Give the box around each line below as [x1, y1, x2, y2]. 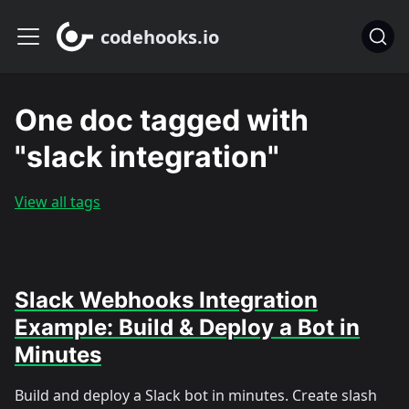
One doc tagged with [15, 102, 309, 138]
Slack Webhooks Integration [15, 287, 318, 313]
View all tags [15, 192, 100, 212]
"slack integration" [15, 139, 279, 174]
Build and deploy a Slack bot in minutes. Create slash [15, 385, 377, 405]
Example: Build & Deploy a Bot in [15, 314, 360, 341]
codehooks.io [100, 24, 219, 49]
